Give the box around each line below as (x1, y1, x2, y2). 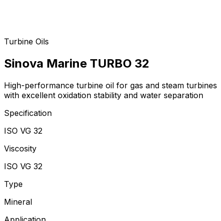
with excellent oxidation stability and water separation (4, 90, 203, 100)
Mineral (4, 196, 32, 207)
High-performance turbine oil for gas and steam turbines (4, 80, 217, 90)
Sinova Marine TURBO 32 (4, 56, 149, 71)
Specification (4, 108, 52, 118)
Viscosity (4, 143, 37, 153)
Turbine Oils (4, 37, 49, 46)
